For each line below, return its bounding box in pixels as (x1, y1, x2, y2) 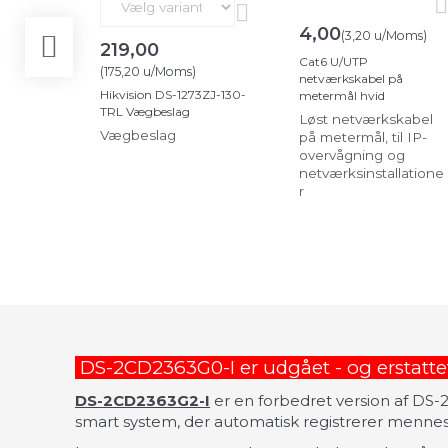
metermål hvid (299, 87, 385, 103)
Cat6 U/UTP (299, 53, 368, 69)
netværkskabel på (299, 70, 403, 86)
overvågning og (299, 146, 405, 163)
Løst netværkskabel (299, 110, 433, 127)
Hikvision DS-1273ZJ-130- (100, 86, 246, 102)
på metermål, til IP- (299, 128, 427, 145)
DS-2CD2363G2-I (75, 390, 210, 410)
